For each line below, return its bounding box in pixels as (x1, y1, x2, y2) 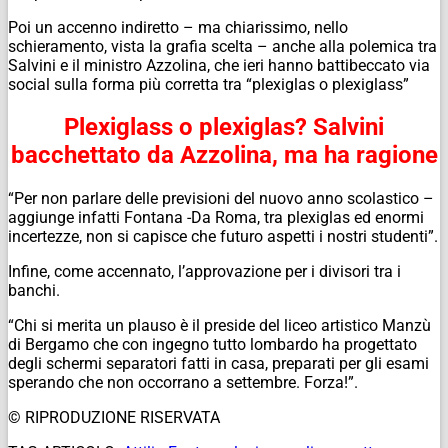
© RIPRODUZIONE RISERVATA (8, 408, 220, 428)
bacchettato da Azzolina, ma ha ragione (10, 141, 438, 170)
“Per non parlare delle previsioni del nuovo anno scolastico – (8, 189, 434, 209)
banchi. (8, 281, 60, 301)
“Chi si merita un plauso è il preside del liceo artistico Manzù (8, 316, 431, 336)
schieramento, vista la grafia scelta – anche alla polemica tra (8, 36, 437, 56)
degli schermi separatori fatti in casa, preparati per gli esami (8, 354, 429, 374)
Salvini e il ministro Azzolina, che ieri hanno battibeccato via (8, 55, 430, 75)
